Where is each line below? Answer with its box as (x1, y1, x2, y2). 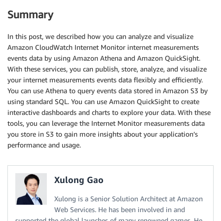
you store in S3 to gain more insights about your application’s (7, 130, 198, 139)
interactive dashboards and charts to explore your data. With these (7, 108, 211, 117)
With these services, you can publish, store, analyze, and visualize (7, 65, 207, 74)
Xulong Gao (54, 174, 104, 185)
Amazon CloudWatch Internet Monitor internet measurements (7, 43, 199, 52)
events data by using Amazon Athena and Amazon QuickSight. (7, 54, 200, 63)
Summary (7, 8, 53, 21)
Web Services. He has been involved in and (54, 205, 185, 214)
